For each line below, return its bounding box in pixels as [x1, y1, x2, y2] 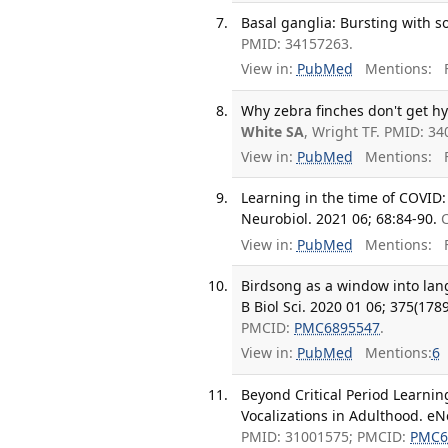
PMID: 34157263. [241, 33, 354, 53]
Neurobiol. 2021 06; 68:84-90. [241, 209, 438, 229]
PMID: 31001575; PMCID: [241, 426, 411, 446]
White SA [241, 121, 305, 141]
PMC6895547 [294, 317, 381, 337]
